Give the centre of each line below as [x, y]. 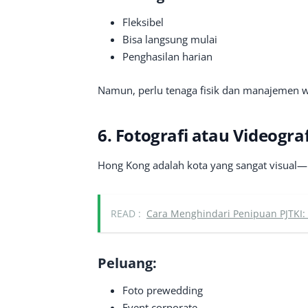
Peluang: [127, 263]
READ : [126, 213]
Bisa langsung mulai [170, 39]
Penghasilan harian [167, 56]
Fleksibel [143, 22]
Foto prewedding [163, 290]
